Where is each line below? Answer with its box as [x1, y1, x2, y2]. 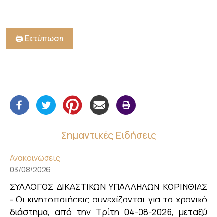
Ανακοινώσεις [10, 153, 60, 163]
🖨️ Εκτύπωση [15, 33, 63, 44]
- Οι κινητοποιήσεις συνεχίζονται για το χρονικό [10, 193, 207, 205]
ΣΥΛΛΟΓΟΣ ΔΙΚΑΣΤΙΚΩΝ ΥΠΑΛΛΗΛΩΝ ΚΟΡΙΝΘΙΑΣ [10, 181, 207, 192]
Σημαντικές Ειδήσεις [61, 128, 156, 141]
